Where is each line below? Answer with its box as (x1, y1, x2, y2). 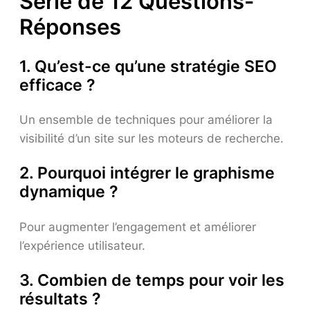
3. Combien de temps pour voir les (19, 270, 284, 290)
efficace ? (19, 75, 95, 95)
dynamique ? (19, 182, 118, 202)
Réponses (19, 14, 121, 40)
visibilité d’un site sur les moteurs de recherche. (19, 131, 284, 146)
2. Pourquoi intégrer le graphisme (19, 163, 275, 183)
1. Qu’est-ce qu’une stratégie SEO (19, 57, 277, 76)
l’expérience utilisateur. (19, 238, 145, 253)
